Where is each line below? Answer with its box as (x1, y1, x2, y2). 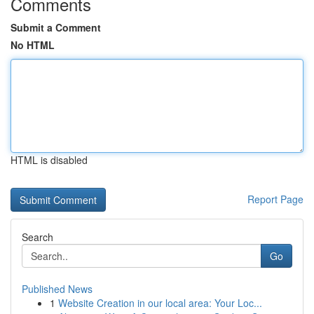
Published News (22, 282, 93, 296)
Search (22, 230, 53, 244)
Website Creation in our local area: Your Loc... (58, 296, 262, 310)
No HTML (11, 38, 55, 52)
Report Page (247, 192, 303, 206)
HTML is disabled (11, 153, 88, 167)
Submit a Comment (11, 20, 101, 34)
